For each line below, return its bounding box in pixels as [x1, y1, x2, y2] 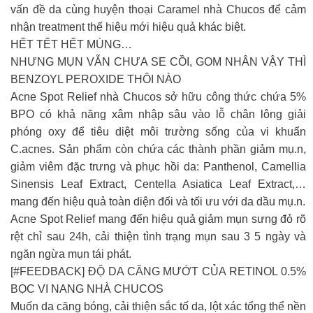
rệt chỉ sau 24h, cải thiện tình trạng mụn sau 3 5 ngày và [10, 230, 306, 242]
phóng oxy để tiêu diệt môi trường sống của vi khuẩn [10, 125, 306, 138]
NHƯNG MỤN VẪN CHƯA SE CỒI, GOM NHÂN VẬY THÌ [10, 55, 306, 68]
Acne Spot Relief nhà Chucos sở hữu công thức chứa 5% [10, 90, 306, 103]
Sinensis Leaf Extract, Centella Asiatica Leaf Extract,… [10, 177, 306, 190]
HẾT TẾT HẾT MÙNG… [10, 38, 132, 50]
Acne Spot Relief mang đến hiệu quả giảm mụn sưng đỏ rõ [10, 212, 306, 225]
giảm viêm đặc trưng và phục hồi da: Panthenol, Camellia [10, 160, 306, 173]
